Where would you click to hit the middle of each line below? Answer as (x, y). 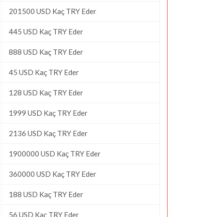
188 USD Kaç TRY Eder (46, 194)
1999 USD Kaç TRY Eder (48, 113)
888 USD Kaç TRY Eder (46, 52)
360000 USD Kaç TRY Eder (53, 174)
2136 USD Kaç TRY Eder (48, 133)
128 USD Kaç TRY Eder (46, 92)
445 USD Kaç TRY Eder (46, 31)
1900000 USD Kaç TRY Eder (55, 153)
